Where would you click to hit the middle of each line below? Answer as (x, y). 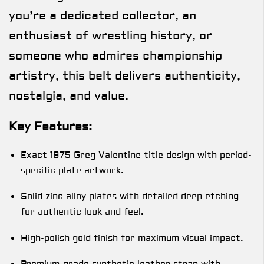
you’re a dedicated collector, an (103, 15)
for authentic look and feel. (82, 212)
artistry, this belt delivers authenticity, (125, 75)
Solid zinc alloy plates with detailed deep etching (130, 197)
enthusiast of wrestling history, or (110, 35)
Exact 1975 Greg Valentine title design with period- (136, 155)
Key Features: (50, 127)
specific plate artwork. (72, 170)
